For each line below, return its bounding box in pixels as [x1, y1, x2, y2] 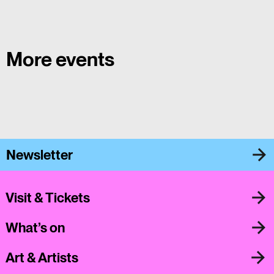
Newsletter [6, 146, 73, 163]
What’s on [6, 220, 65, 236]
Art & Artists [5, 250, 78, 266]
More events [6, 47, 114, 72]
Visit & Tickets [6, 190, 91, 206]
